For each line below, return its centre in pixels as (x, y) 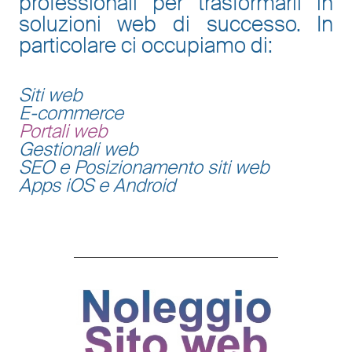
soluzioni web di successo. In (176, 24)
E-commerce (71, 114)
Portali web (62, 132)
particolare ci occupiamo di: (145, 46)
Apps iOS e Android (97, 186)
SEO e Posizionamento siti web (143, 168)
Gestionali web (78, 150)
